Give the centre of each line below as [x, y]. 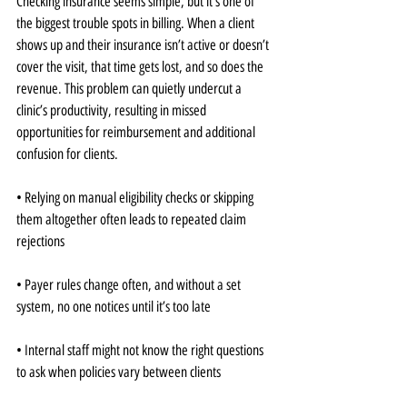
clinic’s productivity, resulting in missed [113, 110]
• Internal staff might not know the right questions [141, 350]
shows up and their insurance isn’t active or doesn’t [144, 45]
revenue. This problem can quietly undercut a [130, 89]
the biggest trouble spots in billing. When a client [137, 23]
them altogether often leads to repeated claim [133, 219]
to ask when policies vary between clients [119, 372]
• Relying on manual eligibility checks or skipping [136, 198]
